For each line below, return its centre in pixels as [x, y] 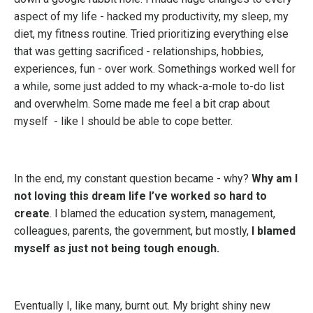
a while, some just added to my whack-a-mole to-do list [149, 86]
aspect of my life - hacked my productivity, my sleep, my [151, 16]
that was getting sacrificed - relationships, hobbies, [139, 51]
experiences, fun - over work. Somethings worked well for [155, 69]
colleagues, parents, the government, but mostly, [133, 231]
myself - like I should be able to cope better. [123, 121]
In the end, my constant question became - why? [133, 179]
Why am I [275, 179]
